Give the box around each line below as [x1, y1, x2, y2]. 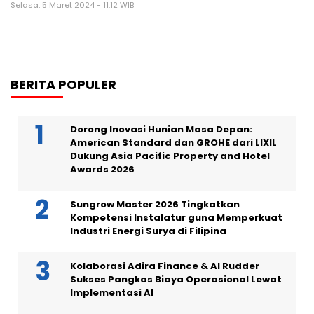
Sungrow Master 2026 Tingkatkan [70, 198, 240, 212]
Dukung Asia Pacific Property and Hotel [70, 149, 270, 163]
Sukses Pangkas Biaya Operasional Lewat [70, 273, 282, 287]
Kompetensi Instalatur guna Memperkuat [70, 211, 282, 225]
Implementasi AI [70, 286, 153, 300]
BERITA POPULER [11, 76, 116, 94]
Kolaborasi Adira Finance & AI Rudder [70, 259, 259, 273]
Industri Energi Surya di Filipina [70, 224, 226, 238]
